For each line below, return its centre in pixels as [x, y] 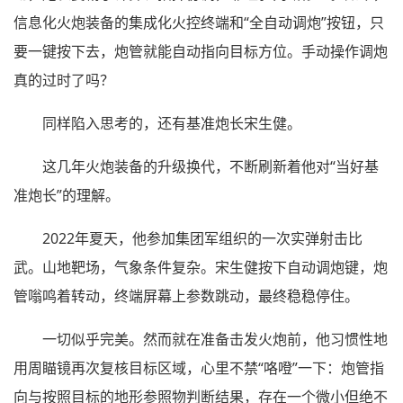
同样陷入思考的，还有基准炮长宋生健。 [172, 124]
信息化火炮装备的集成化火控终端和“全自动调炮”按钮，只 [199, 23]
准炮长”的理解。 [67, 196]
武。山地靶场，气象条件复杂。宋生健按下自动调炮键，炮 [201, 268]
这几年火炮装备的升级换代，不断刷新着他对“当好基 [210, 167]
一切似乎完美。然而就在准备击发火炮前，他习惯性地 [215, 340]
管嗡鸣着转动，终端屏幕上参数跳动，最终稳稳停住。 [186, 296]
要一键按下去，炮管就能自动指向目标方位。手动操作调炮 [201, 52]
